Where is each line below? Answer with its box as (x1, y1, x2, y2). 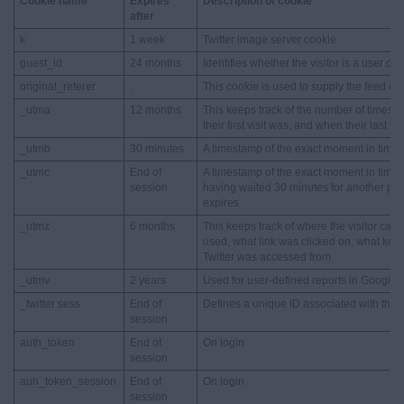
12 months (130, 104, 181, 116)
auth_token (20, 336, 75, 349)
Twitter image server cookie (203, 33, 336, 46)
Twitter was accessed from (203, 251, 331, 263)
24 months (130, 57, 181, 69)
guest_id (20, 57, 62, 69)
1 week (130, 33, 165, 46)
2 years (130, 274, 166, 287)
